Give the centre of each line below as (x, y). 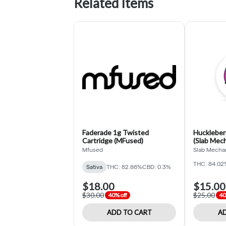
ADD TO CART (129, 212)
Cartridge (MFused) (113, 140)
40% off (118, 195)
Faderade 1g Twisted (116, 132)
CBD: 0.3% (157, 166)
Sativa (94, 166)
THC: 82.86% (124, 166)
